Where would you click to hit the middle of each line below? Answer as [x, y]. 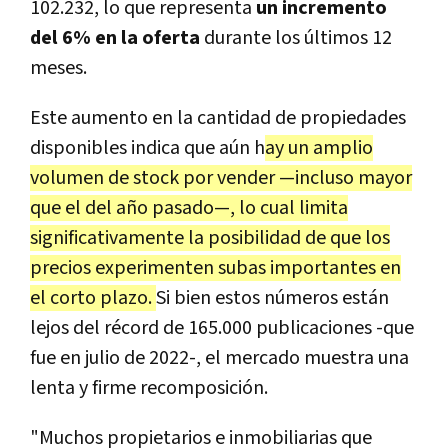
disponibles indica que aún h [147, 147]
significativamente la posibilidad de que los [210, 237]
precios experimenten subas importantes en [215, 267]
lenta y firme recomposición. [149, 387]
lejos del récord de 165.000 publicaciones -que [222, 327]
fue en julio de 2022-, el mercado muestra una [219, 357]
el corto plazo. [93, 297]
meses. [58, 67]
